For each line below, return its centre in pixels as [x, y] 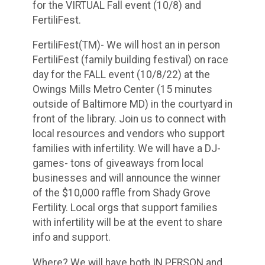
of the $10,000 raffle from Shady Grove [122, 193]
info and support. [72, 237]
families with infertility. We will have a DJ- [127, 149]
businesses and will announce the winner [127, 178]
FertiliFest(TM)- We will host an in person [126, 45]
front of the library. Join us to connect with [129, 119]
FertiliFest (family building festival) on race [130, 60]
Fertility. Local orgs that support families [125, 208]
